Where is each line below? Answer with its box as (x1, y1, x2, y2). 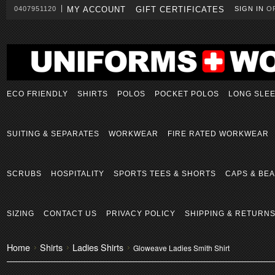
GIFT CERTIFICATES (136, 5, 225, 14)
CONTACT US (44, 209, 97, 218)
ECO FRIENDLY (7, 90, 68, 98)
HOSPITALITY (51, 169, 104, 178)
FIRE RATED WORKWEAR (168, 130, 269, 138)
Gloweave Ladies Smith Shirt (133, 242, 230, 253)
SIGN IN (234, 5, 264, 12)
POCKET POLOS (155, 90, 219, 98)
